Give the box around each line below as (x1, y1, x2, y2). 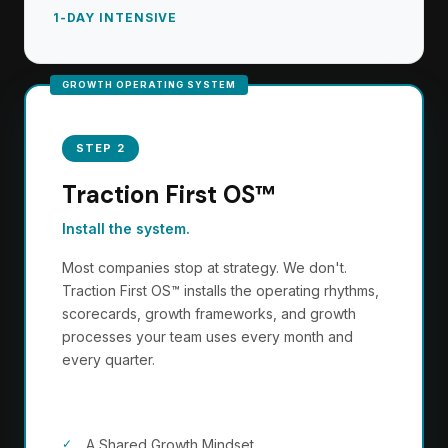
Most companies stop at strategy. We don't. (62, 259, 347, 276)
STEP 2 (76, 141, 125, 155)
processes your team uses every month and (62, 328, 353, 345)
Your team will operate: (62, 390, 235, 409)
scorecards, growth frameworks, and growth (62, 305, 356, 322)
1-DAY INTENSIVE (53, 10, 178, 25)
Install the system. (62, 220, 190, 237)
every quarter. (62, 351, 155, 368)
